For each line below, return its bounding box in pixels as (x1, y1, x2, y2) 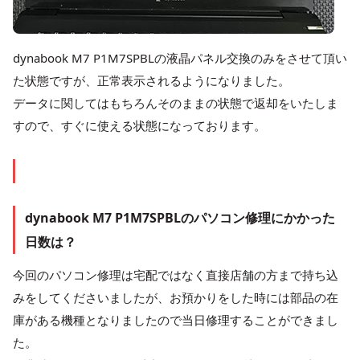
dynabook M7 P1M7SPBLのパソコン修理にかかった (25, 208, 335, 227)
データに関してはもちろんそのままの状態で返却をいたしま (13, 94, 338, 111)
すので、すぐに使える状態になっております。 (13, 117, 266, 133)
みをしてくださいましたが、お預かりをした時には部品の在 (13, 288, 338, 305)
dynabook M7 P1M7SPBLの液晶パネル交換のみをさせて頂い (13, 49, 347, 66)
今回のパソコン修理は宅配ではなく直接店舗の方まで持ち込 (13, 266, 338, 283)
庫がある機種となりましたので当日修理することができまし (13, 311, 338, 328)
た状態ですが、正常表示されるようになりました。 (13, 72, 290, 88)
